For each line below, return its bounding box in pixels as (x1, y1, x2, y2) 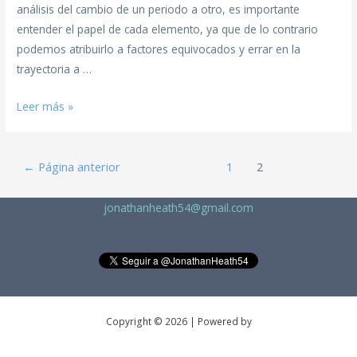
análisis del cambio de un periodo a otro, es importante (17, 2, 300, 18)
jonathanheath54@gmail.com (104, 200, 253, 216)
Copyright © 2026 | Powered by (105, 314, 252, 328)
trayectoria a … (17, 61, 92, 77)
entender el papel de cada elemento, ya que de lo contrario (17, 22, 319, 37)
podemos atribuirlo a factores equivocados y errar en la (17, 41, 301, 57)
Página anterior (35, 158, 121, 175)
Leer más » (17, 98, 74, 114)
